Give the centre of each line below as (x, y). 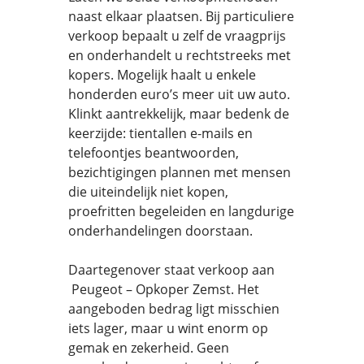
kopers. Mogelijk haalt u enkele (162, 75)
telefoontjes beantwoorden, (154, 153)
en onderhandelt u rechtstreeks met (180, 55)
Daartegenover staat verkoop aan (171, 270)
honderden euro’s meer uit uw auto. (179, 94)
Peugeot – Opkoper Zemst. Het (164, 289)
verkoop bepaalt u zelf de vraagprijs (177, 36)
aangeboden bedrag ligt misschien (174, 309)
